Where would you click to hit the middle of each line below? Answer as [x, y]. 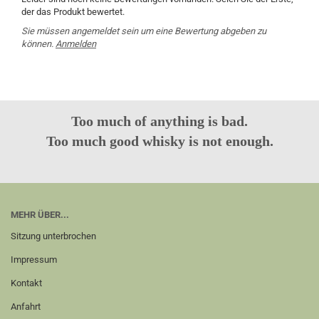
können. [38, 44]
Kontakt [26, 283]
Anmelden [76, 44]
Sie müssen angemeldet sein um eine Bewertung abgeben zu [144, 31]
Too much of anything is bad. [159, 121]
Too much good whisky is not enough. [159, 141]
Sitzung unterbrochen [53, 236]
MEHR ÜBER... [40, 215]
